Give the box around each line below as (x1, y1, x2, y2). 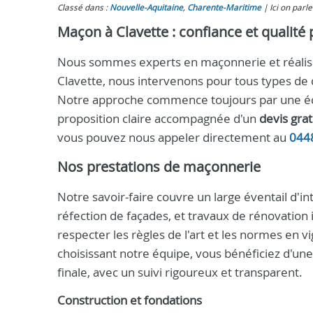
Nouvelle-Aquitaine (110, 2, 183, 13)
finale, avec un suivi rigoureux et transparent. (57, 264, 303, 280)
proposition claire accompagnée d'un (57, 110, 259, 126)
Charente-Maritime (187, 2, 261, 13)
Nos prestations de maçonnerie (57, 157, 261, 176)
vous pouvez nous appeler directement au (57, 129, 289, 145)
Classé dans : (57, 2, 110, 13)
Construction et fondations (57, 293, 202, 308)
